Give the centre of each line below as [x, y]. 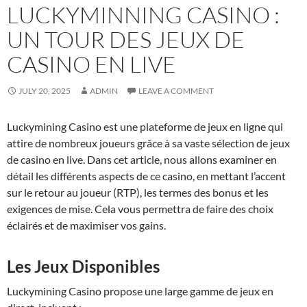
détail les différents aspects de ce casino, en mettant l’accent [146, 175]
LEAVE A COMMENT [176, 90]
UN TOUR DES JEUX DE [126, 39]
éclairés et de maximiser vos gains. [86, 225]
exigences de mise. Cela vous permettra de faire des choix [140, 208]
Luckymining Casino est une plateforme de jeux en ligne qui [145, 126]
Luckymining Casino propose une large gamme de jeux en [140, 291]
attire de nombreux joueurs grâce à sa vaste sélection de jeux [148, 143]
